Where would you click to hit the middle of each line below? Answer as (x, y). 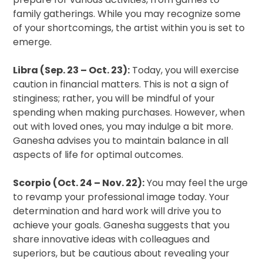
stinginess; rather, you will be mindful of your (114, 99)
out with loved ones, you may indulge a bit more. (123, 127)
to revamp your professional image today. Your (122, 197)
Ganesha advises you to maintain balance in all (121, 141)
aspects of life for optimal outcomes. (98, 155)
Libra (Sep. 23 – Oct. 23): (72, 70)
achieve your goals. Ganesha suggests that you (122, 225)
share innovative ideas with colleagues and (112, 240)
